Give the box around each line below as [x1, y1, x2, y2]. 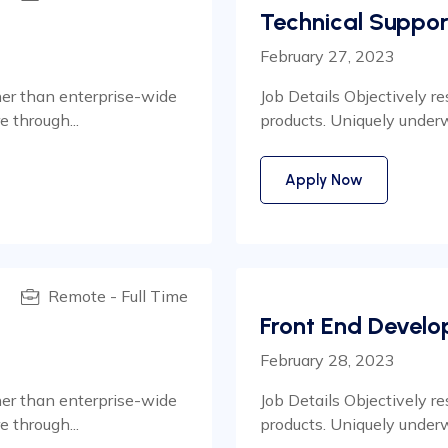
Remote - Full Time [44, 286, 188, 306]
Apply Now [285, 171, 363, 189]
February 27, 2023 [260, 46, 395, 66]
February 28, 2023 [260, 350, 395, 370]
